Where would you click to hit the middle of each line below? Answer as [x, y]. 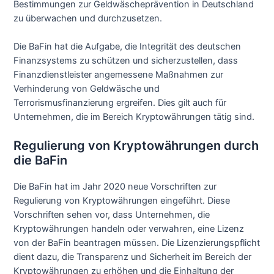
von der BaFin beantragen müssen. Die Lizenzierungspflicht [137, 243]
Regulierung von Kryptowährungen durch [136, 146]
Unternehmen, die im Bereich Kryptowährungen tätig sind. [134, 117]
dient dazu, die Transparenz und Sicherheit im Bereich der [133, 257]
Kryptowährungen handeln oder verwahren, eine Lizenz [129, 229]
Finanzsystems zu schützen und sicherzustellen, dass [126, 61]
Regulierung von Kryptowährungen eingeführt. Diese [122, 201]
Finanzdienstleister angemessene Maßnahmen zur [119, 75]
